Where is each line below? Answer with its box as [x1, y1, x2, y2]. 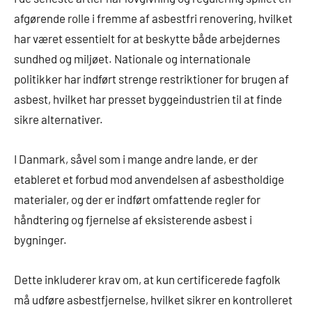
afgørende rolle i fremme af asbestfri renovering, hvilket [14, 11, 292, 26]
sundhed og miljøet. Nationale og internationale [14, 52, 251, 66]
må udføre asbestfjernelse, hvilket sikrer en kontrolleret [14, 292, 292, 307]
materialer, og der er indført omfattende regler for [14, 192, 260, 207]
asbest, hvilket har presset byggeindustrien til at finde [14, 92, 282, 107]
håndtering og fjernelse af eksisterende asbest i [14, 212, 252, 227]
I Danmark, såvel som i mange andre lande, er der [14, 152, 258, 166]
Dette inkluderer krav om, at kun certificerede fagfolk [14, 272, 281, 287]
